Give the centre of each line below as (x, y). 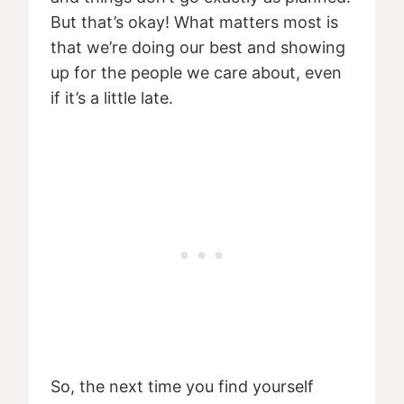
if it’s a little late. (112, 98)
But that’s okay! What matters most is (194, 23)
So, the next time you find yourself (182, 387)
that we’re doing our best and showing (198, 48)
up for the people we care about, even (196, 73)
